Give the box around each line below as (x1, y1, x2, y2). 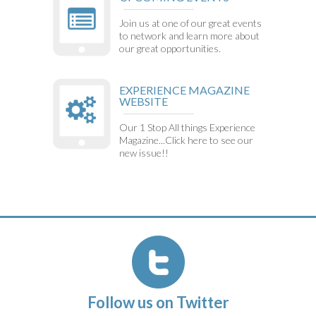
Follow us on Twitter (87, 292, 229, 312)
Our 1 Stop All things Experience (119, 121, 255, 133)
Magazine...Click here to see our (119, 133, 253, 146)
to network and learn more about (119, 30, 260, 42)
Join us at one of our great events (119, 17, 262, 30)
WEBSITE (119, 94, 168, 108)
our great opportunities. (119, 42, 221, 55)
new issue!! (119, 146, 169, 159)
